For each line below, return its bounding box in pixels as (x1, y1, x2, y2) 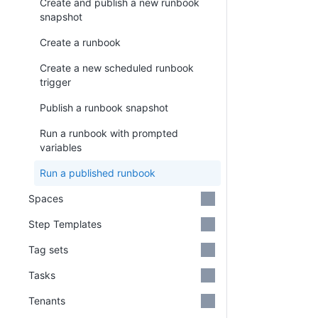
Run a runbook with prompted (40, 127, 178, 139)
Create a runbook (40, 36, 121, 48)
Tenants (28, 295, 65, 307)
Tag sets (28, 243, 68, 256)
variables (40, 141, 82, 153)
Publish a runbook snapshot (40, 102, 168, 114)
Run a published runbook (40, 167, 155, 179)
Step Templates (28, 218, 102, 230)
